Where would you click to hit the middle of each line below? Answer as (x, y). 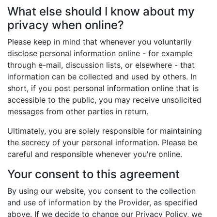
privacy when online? (66, 25)
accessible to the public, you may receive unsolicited (104, 100)
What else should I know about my (101, 11)
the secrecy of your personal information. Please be (102, 142)
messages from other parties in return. (78, 111)
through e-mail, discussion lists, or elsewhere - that (101, 65)
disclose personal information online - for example (100, 53)
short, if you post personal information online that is (103, 88)
